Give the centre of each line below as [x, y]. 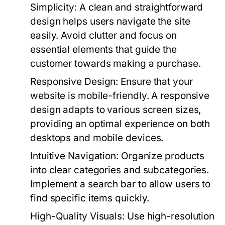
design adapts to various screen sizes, [116, 110]
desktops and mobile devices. [97, 138]
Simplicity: [53, 7]
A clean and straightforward [140, 7]
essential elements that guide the [103, 49]
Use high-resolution [170, 216]
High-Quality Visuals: [78, 216]
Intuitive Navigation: [75, 156]
